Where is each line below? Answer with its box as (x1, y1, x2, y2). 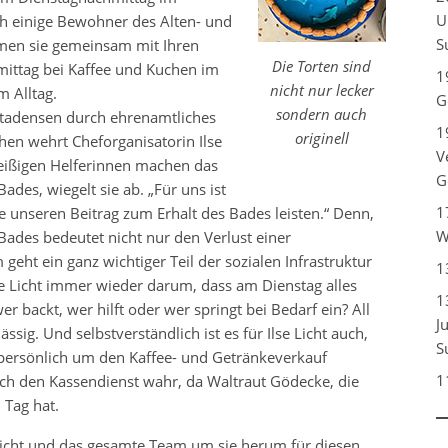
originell (294, 128, 349, 149)
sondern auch (276, 104, 368, 125)
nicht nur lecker (269, 80, 374, 101)
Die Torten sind (272, 56, 372, 77)
